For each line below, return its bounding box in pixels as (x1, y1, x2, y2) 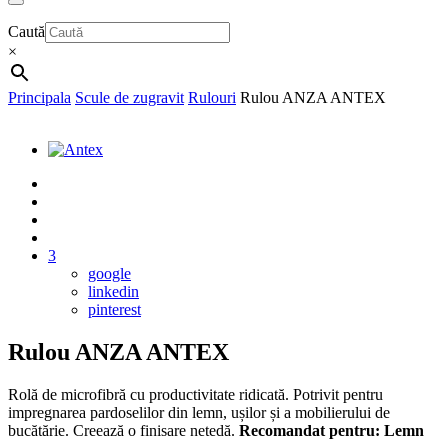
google (88, 265, 131, 283)
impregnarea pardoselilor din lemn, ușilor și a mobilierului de (8, 404, 390, 422)
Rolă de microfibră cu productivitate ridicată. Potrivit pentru (8, 386, 383, 404)
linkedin (88, 283, 139, 301)
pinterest (88, 301, 141, 319)
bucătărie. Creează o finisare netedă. (8, 422, 239, 440)
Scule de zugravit (75, 89, 184, 107)
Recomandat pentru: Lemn (239, 422, 424, 440)
